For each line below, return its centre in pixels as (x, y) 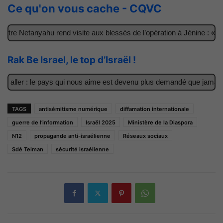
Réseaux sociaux (145, 136)
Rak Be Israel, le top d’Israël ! (72, 60)
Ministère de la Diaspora (160, 122)
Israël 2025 (101, 122)
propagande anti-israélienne (72, 136)
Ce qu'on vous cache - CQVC (86, 8)
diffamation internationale (155, 109)
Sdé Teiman (28, 149)
